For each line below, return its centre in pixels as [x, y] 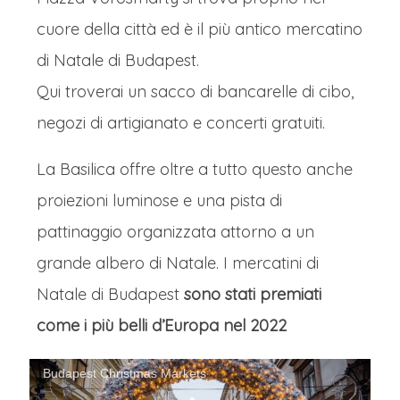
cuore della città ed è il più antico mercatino [200, 29]
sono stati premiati [253, 294]
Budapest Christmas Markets [125, 373]
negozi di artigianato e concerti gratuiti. [181, 123]
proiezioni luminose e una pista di [159, 200]
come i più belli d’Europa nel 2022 [162, 325]
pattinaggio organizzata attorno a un [175, 232]
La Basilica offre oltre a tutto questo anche [195, 169]
